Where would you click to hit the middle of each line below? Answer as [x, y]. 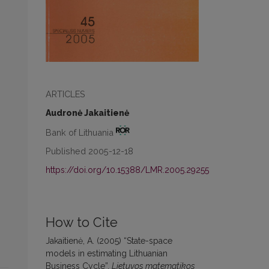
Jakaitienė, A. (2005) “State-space [109, 241]
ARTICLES [65, 94]
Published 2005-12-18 [89, 151]
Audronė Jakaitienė [87, 113]
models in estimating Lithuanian [107, 254]
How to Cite [82, 223]
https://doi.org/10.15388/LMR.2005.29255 [127, 170]
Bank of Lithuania [81, 132]
